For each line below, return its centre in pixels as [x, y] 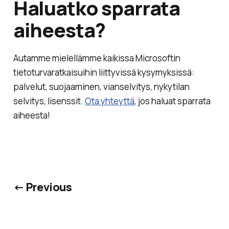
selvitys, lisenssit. [49, 101]
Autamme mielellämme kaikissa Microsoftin [97, 58]
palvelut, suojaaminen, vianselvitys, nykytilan [101, 87]
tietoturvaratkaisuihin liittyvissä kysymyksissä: [104, 73]
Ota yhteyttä [109, 101]
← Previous [42, 187]
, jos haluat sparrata [172, 101]
